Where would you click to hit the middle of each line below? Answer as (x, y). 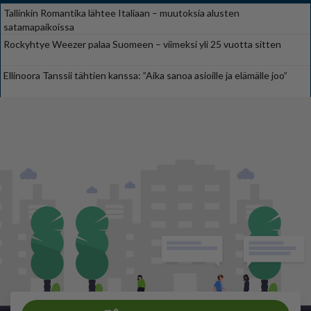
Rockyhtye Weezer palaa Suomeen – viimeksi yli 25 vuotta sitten (142, 44)
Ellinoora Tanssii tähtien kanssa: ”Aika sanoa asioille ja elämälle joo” (145, 75)
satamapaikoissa (39, 26)
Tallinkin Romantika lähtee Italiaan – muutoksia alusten (121, 12)
